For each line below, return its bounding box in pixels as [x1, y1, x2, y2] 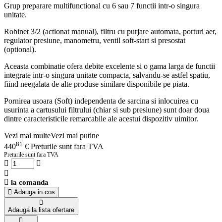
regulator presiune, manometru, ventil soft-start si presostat [4, 36, 185, 45]
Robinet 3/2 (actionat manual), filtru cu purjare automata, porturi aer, [4, 27, 217, 36]
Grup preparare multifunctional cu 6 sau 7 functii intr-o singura [4, 1, 200, 10]
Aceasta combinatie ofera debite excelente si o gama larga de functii [4, 61, 215, 70]
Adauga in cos [12, 188, 55, 196]
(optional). [4, 45, 36, 54]
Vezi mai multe [4, 131, 51, 140]
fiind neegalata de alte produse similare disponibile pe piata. [4, 79, 189, 88]
